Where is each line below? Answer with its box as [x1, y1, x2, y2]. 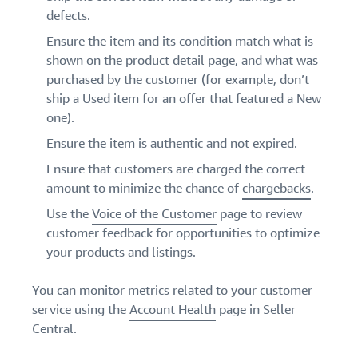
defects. [46, 7, 90, 25]
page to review [217, 205, 302, 223]
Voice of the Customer [92, 205, 217, 223]
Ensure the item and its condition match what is [46, 33, 313, 50]
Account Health [129, 301, 216, 319]
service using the [32, 301, 129, 319]
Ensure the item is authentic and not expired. [46, 135, 297, 153]
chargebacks [242, 180, 311, 197]
